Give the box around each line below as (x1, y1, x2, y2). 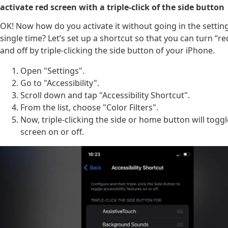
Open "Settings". (20, 65, 84, 77)
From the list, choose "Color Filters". (20, 102, 158, 113)
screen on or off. (20, 126, 84, 138)
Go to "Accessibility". (20, 77, 99, 89)
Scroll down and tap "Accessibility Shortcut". (20, 90, 190, 101)
